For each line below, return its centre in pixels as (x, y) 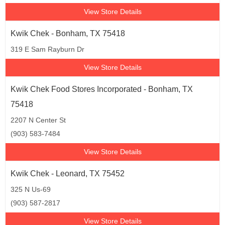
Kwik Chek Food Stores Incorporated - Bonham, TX (102, 89)
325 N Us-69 (31, 189)
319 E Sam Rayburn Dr (47, 49)
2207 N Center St (38, 120)
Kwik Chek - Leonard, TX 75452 (68, 174)
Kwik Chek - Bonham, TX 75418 (68, 33)
